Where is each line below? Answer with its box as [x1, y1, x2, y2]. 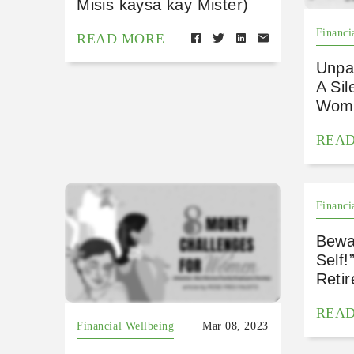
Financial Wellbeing [77, 320, 175, 332]
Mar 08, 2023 [202, 320, 269, 332]
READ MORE [77, 31, 165, 47]
